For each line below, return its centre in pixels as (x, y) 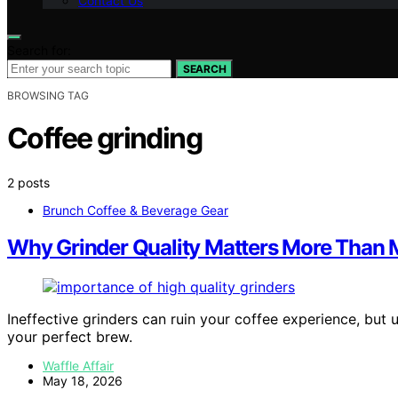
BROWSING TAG (48, 95)
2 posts (28, 182)
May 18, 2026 (83, 381)
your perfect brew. (70, 337)
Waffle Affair (78, 366)
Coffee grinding (104, 139)
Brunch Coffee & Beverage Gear (135, 210)
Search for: (39, 50)
